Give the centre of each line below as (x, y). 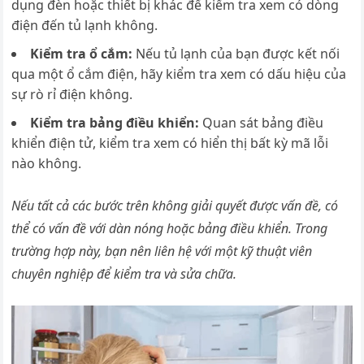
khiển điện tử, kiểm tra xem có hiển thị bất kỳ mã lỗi (170, 143)
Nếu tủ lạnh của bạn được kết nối (236, 53)
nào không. (47, 163)
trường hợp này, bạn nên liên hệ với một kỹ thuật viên (162, 251)
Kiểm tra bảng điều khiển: (115, 122)
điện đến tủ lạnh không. (85, 25)
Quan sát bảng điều (262, 122)
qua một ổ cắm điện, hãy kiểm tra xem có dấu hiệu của (179, 74)
